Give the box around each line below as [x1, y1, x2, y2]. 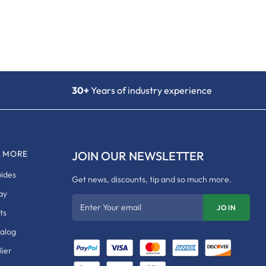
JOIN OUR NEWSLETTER [72, 148, 204, 163]
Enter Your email [80, 202, 141, 213]
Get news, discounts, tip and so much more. [72, 173, 232, 185]
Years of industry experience [89, 84, 212, 96]
